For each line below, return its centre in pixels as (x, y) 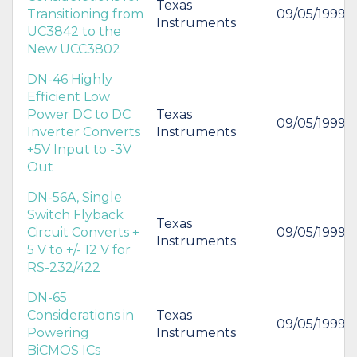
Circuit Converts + (83, 232)
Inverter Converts (84, 131)
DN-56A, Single (75, 197)
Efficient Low (69, 96)
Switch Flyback (75, 214)
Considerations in (80, 315)
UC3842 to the (74, 31)
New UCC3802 (74, 49)
